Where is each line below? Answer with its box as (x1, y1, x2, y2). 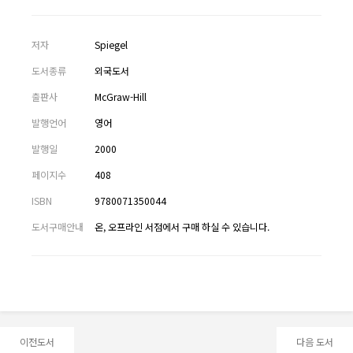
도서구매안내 (32, 220, 84, 233)
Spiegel (95, 38, 128, 51)
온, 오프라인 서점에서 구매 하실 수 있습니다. (95, 220, 269, 233)
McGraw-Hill (95, 90, 147, 103)
